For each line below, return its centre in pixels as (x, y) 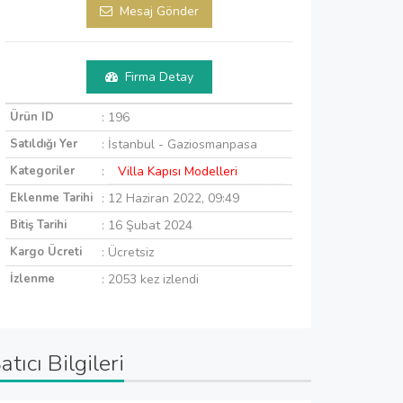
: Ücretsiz (128, 252)
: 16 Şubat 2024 (147, 225)
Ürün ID (32, 116)
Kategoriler (42, 170)
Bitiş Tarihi (38, 224)
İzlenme (32, 278)
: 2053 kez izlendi (150, 279)
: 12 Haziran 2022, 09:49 (170, 198)
